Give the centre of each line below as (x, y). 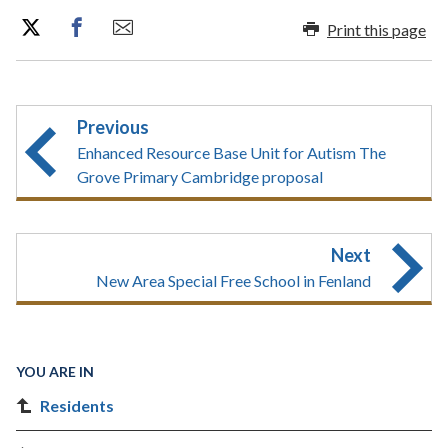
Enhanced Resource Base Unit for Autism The (231, 152)
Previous (113, 127)
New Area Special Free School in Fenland (233, 280)
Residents (77, 405)
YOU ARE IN (55, 371)
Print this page (376, 29)
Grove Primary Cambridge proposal (200, 176)
